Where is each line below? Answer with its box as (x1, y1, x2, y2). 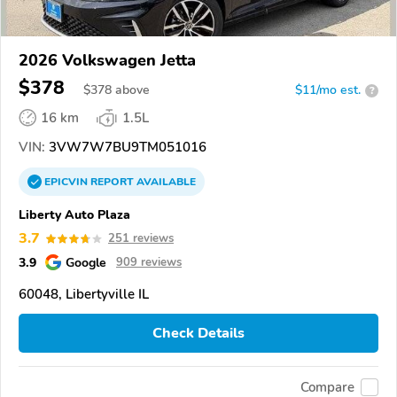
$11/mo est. (295, 82, 361, 99)
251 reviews (108, 230, 174, 247)
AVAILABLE (134, 175, 196, 190)
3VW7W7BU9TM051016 (45, 138, 206, 157)
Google (66, 253, 106, 272)
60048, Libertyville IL (19, 285, 149, 304)
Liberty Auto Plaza (19, 206, 130, 224)
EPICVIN (44, 175, 90, 190)
